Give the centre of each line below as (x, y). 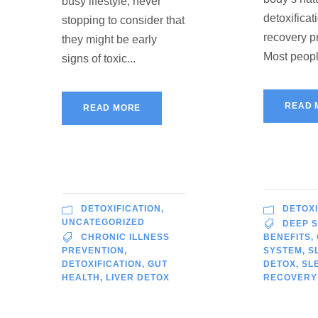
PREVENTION (93, 250)
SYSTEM (283, 250)
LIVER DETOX (138, 277)
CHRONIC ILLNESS (125, 237)
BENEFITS (287, 237)
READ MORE (112, 108)
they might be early (109, 39)
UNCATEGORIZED (103, 222)
